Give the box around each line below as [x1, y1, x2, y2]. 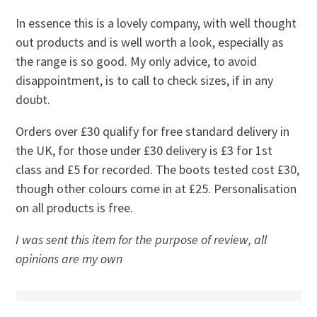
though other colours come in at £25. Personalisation [16, 180, 297, 197]
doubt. [16, 91, 51, 108]
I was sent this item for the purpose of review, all [16, 231, 267, 248]
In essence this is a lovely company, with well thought [16, 15, 297, 32]
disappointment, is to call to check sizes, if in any [16, 72, 274, 89]
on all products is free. [16, 200, 134, 217]
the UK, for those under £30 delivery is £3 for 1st [16, 142, 273, 159]
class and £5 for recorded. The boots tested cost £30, [16, 161, 300, 178]
